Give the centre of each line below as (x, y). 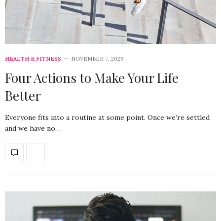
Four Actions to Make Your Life (92, 77)
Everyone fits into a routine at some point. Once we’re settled (107, 117)
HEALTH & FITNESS (33, 58)
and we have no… (33, 128)
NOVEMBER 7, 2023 (97, 58)
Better (23, 95)
